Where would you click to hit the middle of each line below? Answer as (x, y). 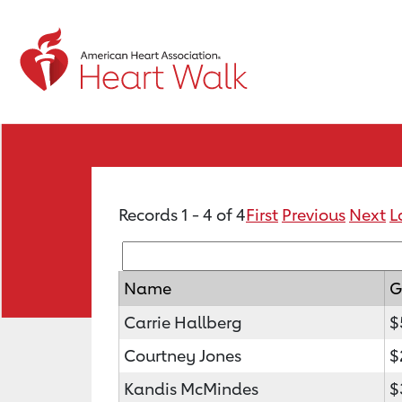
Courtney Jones (183, 355)
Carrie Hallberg (183, 322)
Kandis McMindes (191, 389)
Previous (314, 214)
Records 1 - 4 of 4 (182, 214)
